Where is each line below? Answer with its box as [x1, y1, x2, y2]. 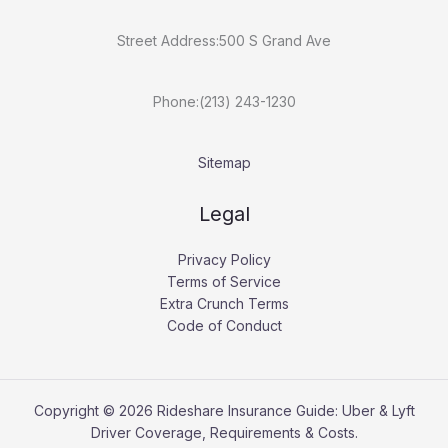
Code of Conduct [166, 317, 282, 335]
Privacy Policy [177, 251, 271, 269]
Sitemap [197, 154, 251, 172]
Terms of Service [167, 273, 281, 291]
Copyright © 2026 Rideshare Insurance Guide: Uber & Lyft [33, 402, 415, 420]
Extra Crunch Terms [159, 295, 289, 313]
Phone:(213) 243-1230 [152, 93, 296, 111]
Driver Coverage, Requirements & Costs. [90, 424, 358, 442]
